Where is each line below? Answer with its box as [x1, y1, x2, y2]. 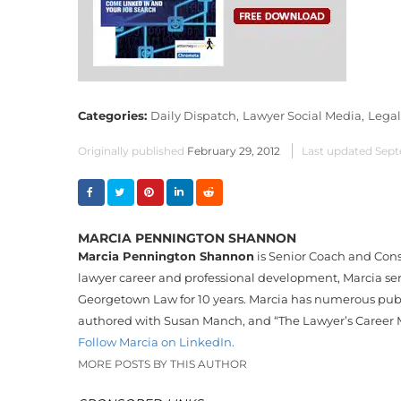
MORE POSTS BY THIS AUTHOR [78, 356, 247, 371]
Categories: [78, 107, 150, 123]
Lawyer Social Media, [243, 107, 364, 123]
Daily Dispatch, [150, 107, 239, 123]
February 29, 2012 [187, 143, 280, 158]
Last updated [302, 143, 372, 158]
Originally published [78, 143, 184, 158]
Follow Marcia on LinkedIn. [78, 334, 235, 349]
